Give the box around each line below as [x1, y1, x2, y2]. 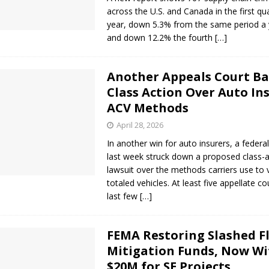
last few [107, 190, 141, 202]
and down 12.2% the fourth [107, 32, 216, 44]
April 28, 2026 [116, 119, 164, 131]
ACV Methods [107, 100, 189, 116]
